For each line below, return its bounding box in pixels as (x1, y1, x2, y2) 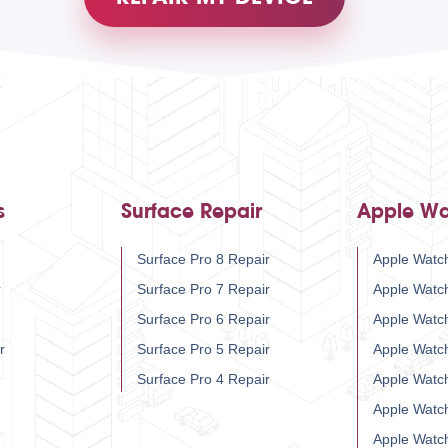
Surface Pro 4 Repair (137, 371, 270, 388)
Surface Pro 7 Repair (137, 281, 270, 298)
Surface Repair (121, 200, 262, 224)
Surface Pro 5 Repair (137, 341, 270, 358)
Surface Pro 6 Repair (137, 311, 270, 328)
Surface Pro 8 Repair (137, 251, 270, 268)
